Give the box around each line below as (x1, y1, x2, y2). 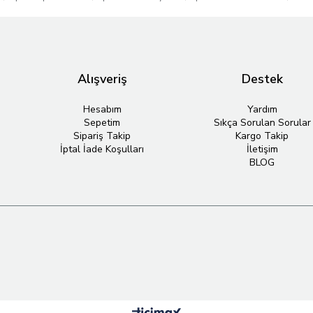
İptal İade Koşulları (60, 143, 144, 156)
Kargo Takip (235, 129, 289, 143)
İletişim (246, 143, 278, 156)
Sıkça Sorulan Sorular (213, 116, 311, 129)
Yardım (247, 103, 277, 116)
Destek (241, 71, 283, 87)
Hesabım (82, 103, 122, 116)
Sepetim (84, 116, 120, 129)
